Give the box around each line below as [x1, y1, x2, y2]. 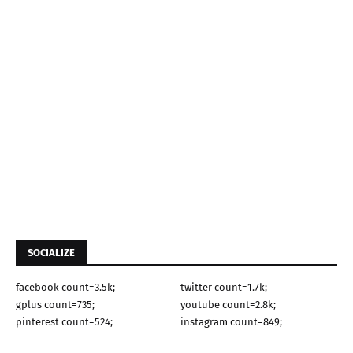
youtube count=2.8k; [180, 298, 276, 310]
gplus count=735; [16, 298, 95, 310]
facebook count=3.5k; [16, 281, 115, 293]
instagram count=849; [180, 315, 282, 328]
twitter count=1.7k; [180, 281, 267, 293]
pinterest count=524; [16, 315, 113, 328]
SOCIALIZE [28, 246, 75, 258]
